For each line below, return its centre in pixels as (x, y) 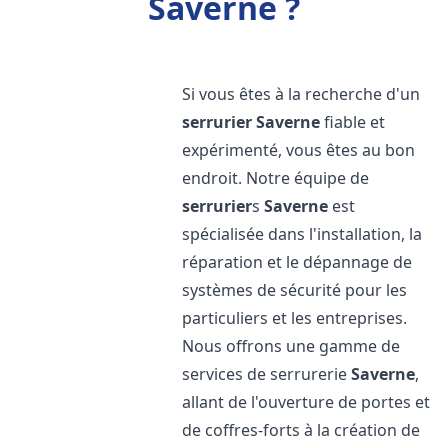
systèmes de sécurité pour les (295, 290)
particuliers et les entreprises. (295, 318)
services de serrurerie (267, 374)
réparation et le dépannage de (297, 262)
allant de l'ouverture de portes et (306, 402)
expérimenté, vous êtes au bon (299, 150)
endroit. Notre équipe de (276, 178)
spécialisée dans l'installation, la (302, 234)
